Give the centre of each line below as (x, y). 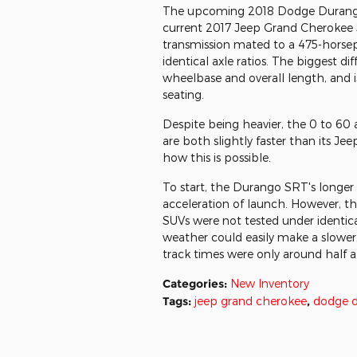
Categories (193, 284)
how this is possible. (217, 157)
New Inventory (270, 283)
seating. (183, 94)
